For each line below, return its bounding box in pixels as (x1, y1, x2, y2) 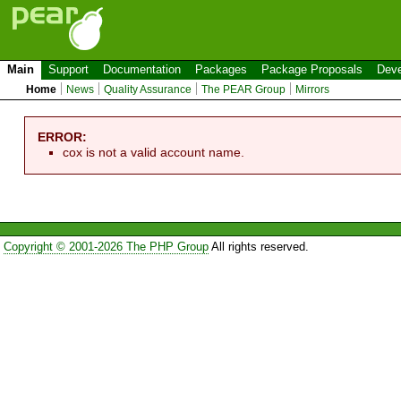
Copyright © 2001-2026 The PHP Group (3, 240, 209, 254)
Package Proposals (261, 63, 363, 76)
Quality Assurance (104, 83, 192, 96)
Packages (195, 63, 247, 76)
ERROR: (38, 129, 88, 144)
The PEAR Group (201, 83, 286, 96)
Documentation (103, 63, 181, 76)
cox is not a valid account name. (63, 144, 245, 159)
